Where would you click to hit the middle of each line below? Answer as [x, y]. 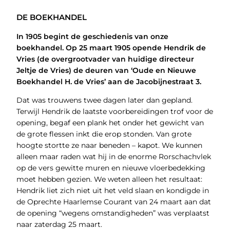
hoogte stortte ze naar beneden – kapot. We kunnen [109, 146]
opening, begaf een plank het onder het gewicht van [110, 123]
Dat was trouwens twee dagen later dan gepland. [104, 100]
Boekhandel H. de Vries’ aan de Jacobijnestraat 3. [109, 82]
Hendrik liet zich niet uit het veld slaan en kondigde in [112, 191]
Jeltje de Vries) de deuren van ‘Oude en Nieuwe [106, 71]
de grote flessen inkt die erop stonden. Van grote [104, 134]
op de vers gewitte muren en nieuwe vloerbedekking [111, 168]
